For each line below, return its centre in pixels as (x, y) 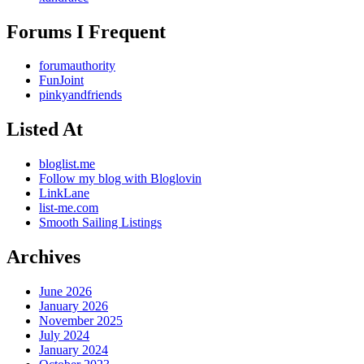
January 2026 (74, 306)
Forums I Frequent (86, 31)
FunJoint (61, 80)
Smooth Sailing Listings (100, 223)
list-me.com (69, 208)
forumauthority (77, 66)
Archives (43, 257)
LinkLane (64, 193)
